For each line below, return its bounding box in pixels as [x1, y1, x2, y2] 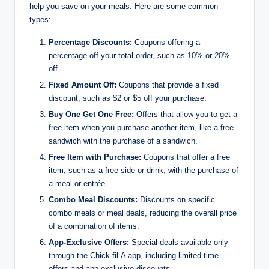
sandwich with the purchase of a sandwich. [49, 136, 198, 145]
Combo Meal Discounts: [49, 195, 138, 205]
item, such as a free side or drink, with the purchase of [49, 165, 238, 175]
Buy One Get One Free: [49, 109, 134, 119]
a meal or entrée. [49, 178, 107, 188]
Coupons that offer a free [141, 152, 230, 162]
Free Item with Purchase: [49, 152, 141, 162]
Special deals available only [129, 238, 228, 247]
